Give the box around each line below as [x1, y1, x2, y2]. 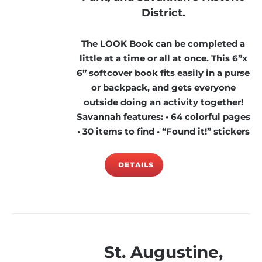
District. [141, 6, 185, 19]
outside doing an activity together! [83, 96, 243, 108]
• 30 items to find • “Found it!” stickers [77, 125, 250, 137]
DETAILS [118, 160, 154, 169]
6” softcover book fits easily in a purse [77, 67, 250, 78]
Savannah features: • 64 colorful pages [76, 111, 250, 122]
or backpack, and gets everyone [91, 81, 236, 93]
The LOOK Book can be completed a [81, 37, 246, 49]
